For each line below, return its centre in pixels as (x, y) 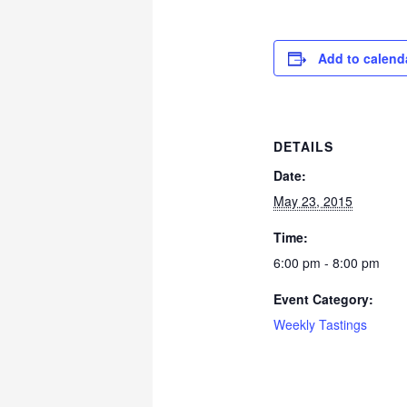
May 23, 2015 (313, 200)
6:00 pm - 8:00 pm (327, 262)
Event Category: (324, 298)
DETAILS (304, 146)
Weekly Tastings (321, 324)
